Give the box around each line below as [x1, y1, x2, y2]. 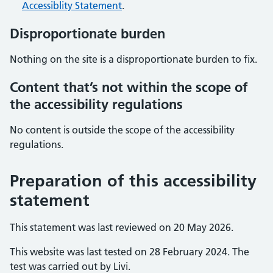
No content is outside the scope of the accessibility [10, 124, 235, 136]
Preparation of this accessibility [10, 171, 257, 191]
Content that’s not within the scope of [10, 79, 248, 96]
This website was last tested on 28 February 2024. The [10, 246, 249, 258]
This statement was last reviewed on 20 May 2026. [10, 221, 233, 233]
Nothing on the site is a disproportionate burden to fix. [10, 53, 257, 65]
